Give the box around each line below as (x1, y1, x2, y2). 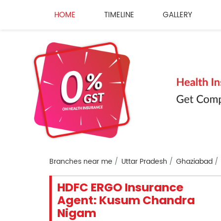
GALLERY (162, 8, 192, 21)
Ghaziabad (176, 156, 213, 168)
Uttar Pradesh (121, 156, 167, 168)
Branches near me (49, 156, 112, 168)
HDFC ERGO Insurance (57, 180, 184, 196)
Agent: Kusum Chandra (57, 192, 195, 209)
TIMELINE (104, 8, 134, 21)
